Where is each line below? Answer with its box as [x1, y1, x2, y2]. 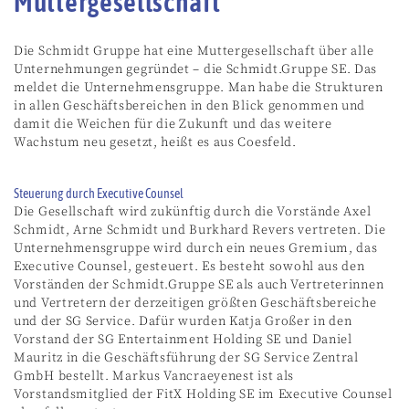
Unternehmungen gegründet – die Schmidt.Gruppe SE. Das [14, 60, 378, 78]
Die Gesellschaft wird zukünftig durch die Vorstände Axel [14, 203, 372, 220]
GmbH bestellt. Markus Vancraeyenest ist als [14, 367, 295, 384]
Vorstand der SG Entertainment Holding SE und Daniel [14, 330, 352, 348]
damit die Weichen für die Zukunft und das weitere [14, 115, 332, 132]
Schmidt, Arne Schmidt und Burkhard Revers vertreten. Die [14, 221, 386, 238]
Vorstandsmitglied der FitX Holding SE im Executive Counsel [14, 385, 393, 403]
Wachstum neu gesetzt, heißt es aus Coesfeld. [14, 133, 297, 151]
